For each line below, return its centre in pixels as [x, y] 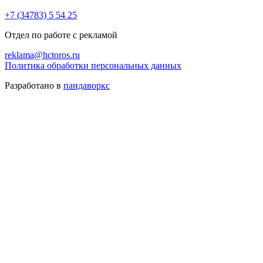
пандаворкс [87, 85]
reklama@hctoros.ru [42, 55]
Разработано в [34, 85]
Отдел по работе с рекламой [61, 35]
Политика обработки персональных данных [93, 65]
